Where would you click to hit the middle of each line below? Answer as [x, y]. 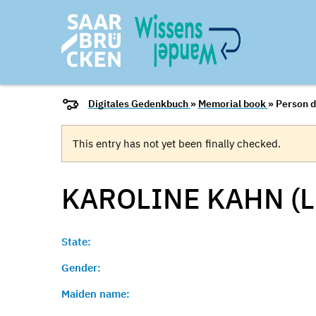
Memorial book [233, 104]
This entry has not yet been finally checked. [177, 144]
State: [76, 242]
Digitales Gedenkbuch [139, 104]
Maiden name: [96, 294]
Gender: [81, 268]
